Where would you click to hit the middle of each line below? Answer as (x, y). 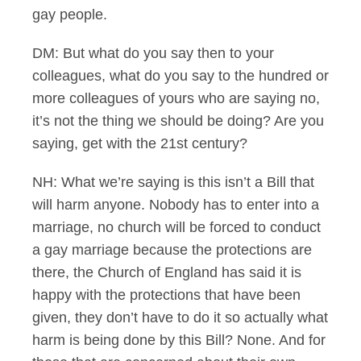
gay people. (70, 15)
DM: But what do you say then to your (153, 53)
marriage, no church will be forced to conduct (176, 227)
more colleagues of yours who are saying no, (176, 98)
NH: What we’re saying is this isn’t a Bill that (173, 182)
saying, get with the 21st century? (140, 143)
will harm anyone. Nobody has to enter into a (176, 205)
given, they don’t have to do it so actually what (180, 317)
